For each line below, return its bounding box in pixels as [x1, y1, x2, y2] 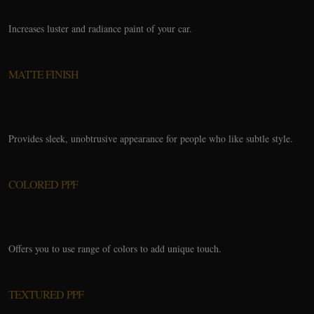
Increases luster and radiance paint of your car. [8, 22, 192, 35]
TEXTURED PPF [8, 287, 83, 301]
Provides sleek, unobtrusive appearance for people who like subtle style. [8, 132, 293, 145]
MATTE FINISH [8, 67, 78, 81]
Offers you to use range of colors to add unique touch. [8, 242, 221, 255]
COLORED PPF [8, 177, 78, 191]
